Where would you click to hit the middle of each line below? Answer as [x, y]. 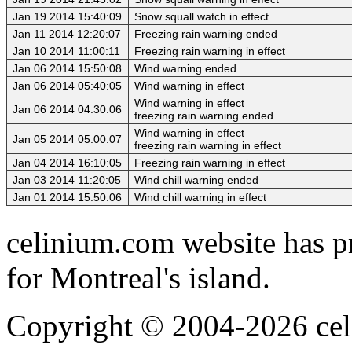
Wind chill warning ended [196, 180]
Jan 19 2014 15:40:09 [67, 17]
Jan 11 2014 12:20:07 [67, 34]
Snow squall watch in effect [202, 17]
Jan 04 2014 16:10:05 [67, 163]
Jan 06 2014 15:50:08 [67, 69]
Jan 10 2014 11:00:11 [66, 51]
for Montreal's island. [138, 278]
